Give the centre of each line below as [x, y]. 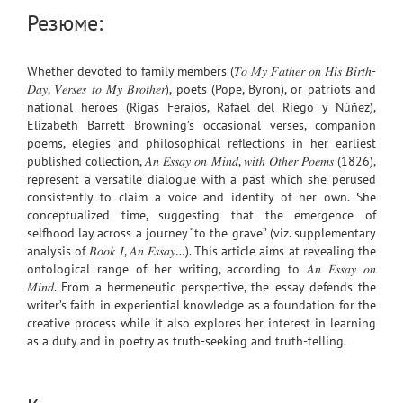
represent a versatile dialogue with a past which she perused [201, 179]
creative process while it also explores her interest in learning [201, 323]
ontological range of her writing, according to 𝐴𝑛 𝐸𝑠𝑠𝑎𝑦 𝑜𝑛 [201, 269]
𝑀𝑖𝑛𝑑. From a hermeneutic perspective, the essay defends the [201, 287]
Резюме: [65, 23]
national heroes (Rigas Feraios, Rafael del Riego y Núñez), [201, 107]
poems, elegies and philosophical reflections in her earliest [201, 143]
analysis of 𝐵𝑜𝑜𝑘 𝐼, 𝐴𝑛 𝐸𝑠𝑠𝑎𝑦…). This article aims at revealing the [201, 251]
